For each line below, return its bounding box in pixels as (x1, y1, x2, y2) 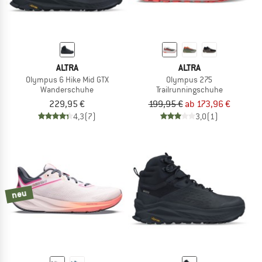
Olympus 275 (166, 74, 212, 85)
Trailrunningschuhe (156, 84, 223, 95)
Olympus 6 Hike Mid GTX (25, 74, 109, 85)
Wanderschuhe (40, 84, 94, 95)
